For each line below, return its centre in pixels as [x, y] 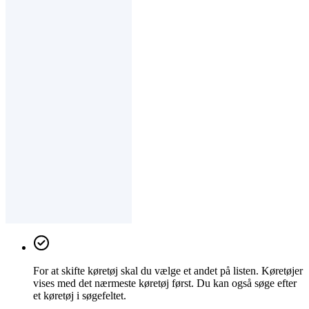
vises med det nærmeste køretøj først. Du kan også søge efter [165, 283]
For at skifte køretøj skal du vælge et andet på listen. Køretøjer [168, 270]
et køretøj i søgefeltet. [80, 295]
